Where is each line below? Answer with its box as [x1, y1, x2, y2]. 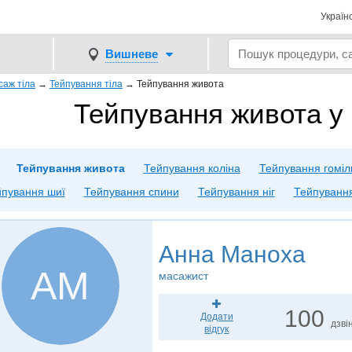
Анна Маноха [158, 241, 306, 267]
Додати [200, 311, 233, 322]
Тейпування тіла [49, 79, 123, 90]
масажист [158, 269, 208, 282]
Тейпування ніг [197, 185, 275, 198]
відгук [204, 324, 229, 335]
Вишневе [105, 46, 158, 60]
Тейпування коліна [143, 162, 240, 174]
